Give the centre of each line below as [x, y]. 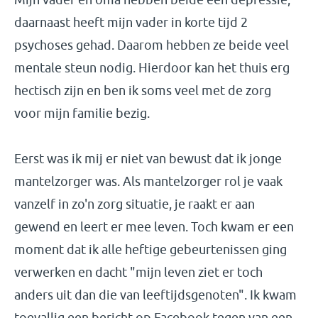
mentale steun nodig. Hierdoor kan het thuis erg [152, 68]
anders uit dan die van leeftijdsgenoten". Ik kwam [155, 295]
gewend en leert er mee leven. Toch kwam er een [154, 227]
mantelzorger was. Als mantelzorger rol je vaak [148, 181]
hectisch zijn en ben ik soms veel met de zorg [143, 91]
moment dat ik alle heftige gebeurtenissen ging [150, 250]
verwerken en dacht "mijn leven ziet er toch [138, 272]
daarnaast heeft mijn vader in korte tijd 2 [131, 22]
